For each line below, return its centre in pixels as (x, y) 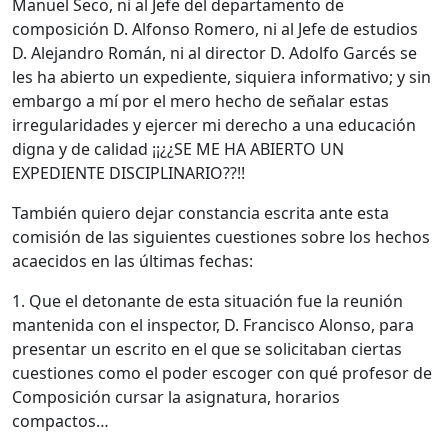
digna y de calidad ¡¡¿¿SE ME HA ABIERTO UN (178, 148)
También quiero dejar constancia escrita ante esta (200, 212)
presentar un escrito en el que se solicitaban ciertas (207, 348)
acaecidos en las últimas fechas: (132, 260)
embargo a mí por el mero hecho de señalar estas (200, 100)
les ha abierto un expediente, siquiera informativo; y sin (221, 76)
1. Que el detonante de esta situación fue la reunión (207, 300)
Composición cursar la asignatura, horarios (176, 396)
